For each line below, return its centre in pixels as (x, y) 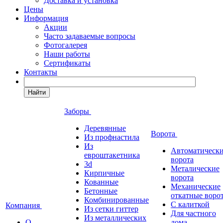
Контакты (41, 72)
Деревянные (105, 128)
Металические (195, 168)
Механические (196, 186)
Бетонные (101, 191)
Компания (24, 205)
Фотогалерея (65, 45)
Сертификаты (67, 63)
